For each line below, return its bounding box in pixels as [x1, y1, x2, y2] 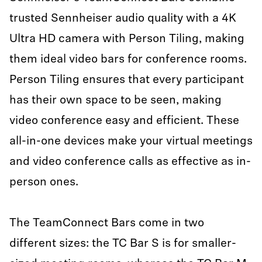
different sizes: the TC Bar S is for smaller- [9, 238, 236, 250]
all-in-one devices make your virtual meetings [9, 136, 253, 147]
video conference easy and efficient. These [9, 115, 239, 127]
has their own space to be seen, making [9, 95, 222, 106]
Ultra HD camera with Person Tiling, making [9, 33, 244, 45]
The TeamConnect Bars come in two [9, 218, 204, 229]
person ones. [9, 177, 78, 188]
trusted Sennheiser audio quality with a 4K [9, 13, 236, 25]
